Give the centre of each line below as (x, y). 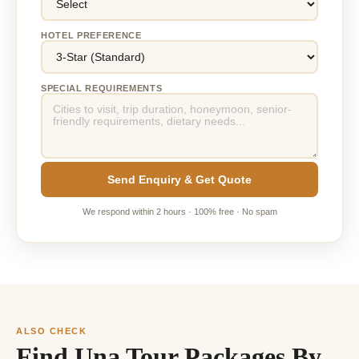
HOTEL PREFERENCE (91, 36)
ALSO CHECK (52, 331)
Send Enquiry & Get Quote (179, 180)
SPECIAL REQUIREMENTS (102, 89)
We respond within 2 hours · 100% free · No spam (179, 212)
